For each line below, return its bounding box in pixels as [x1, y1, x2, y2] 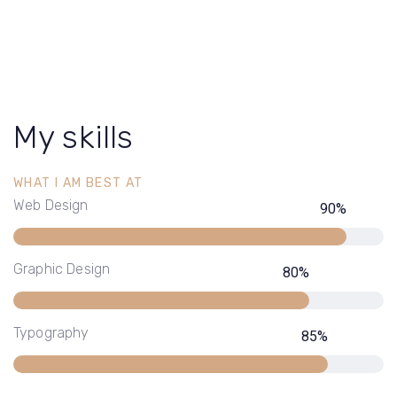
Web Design [13, 196, 89, 214]
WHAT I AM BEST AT [13, 175, 144, 191]
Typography [13, 323, 90, 341]
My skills [13, 117, 134, 156]
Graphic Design [13, 260, 111, 277]
